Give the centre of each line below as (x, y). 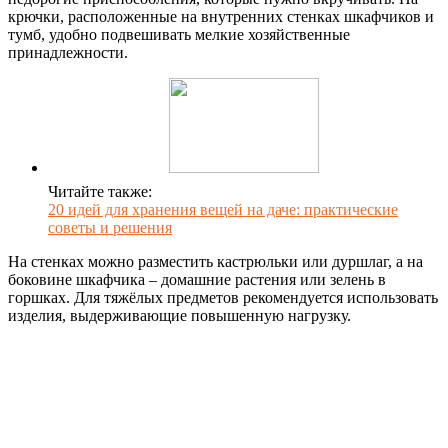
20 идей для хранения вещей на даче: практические (223, 209)
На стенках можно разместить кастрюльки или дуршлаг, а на (215, 261)
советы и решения (110, 227)
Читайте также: (100, 191)
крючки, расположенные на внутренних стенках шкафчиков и (221, 16)
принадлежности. (68, 52)
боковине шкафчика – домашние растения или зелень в (197, 279)
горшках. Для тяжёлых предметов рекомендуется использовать (223, 297)
